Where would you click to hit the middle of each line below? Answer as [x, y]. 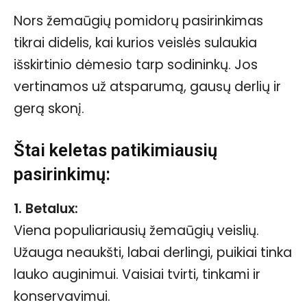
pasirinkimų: [62, 174]
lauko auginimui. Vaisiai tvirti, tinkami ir [137, 274]
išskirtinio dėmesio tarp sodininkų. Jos [136, 64]
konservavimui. [62, 296]
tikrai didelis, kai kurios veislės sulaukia [135, 42]
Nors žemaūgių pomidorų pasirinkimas [138, 21]
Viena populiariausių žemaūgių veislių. [136, 230]
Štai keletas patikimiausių [115, 150]
